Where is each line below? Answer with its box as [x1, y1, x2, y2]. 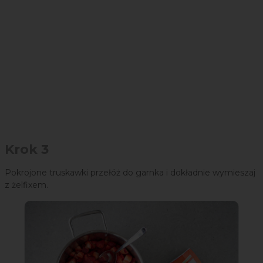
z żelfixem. [5, 180, 48, 191]
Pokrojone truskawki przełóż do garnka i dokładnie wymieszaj [5, 167, 255, 178]
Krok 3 [5, 141, 49, 158]
